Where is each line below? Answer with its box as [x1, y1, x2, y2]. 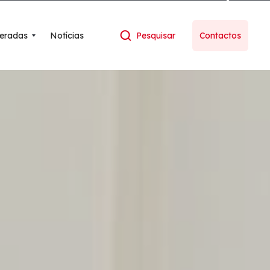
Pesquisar [136, 30, 176, 41]
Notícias [49, 30, 84, 41]
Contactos [199, 30, 242, 41]
